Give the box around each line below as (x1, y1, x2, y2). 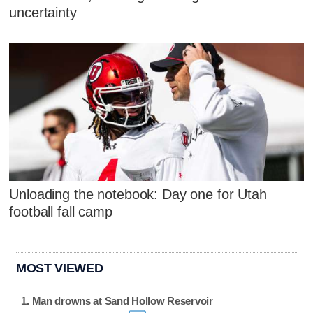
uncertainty (9, 5, 77, 21)
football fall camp (9, 203, 112, 219)
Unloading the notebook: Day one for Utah (9, 186, 267, 202)
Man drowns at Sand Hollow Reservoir (31, 295, 213, 307)
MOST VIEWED (16, 261, 103, 275)
